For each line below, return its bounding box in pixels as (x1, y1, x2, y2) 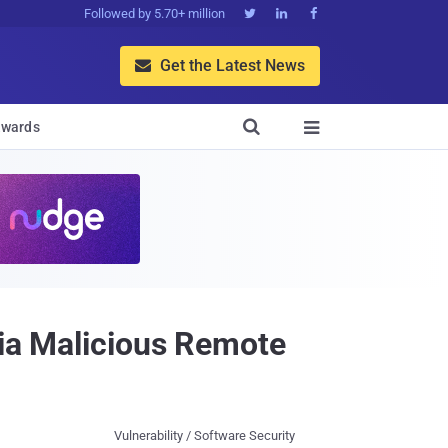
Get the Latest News (156, 55, 305, 75)
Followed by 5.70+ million (84, 6, 225, 21)
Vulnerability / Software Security (114, 428, 295, 443)
